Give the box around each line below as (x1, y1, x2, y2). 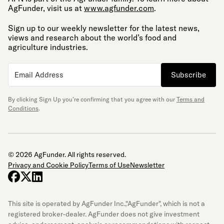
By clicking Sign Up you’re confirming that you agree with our (8, 95, 176, 103)
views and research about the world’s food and (8, 32, 176, 43)
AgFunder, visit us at (8, 2, 84, 13)
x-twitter (31, 168, 77, 183)
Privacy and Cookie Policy (8, 160, 88, 169)
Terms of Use (88, 160, 130, 169)
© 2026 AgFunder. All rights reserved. (8, 150, 126, 159)
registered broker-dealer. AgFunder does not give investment (8, 209, 199, 218)
